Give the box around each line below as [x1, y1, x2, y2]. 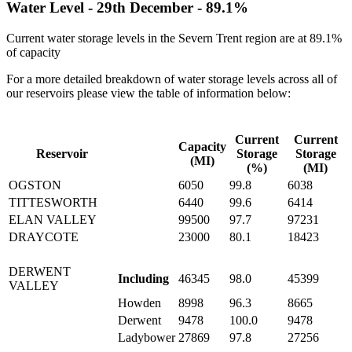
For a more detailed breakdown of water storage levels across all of [6, 71, 337, 86]
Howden [118, 295, 161, 310]
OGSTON [9, 178, 61, 192]
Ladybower [118, 330, 175, 344]
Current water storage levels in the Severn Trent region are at [6, 31, 310, 45]
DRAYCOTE [9, 229, 79, 244]
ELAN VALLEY [9, 212, 97, 226]
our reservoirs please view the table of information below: [6, 86, 291, 100]
